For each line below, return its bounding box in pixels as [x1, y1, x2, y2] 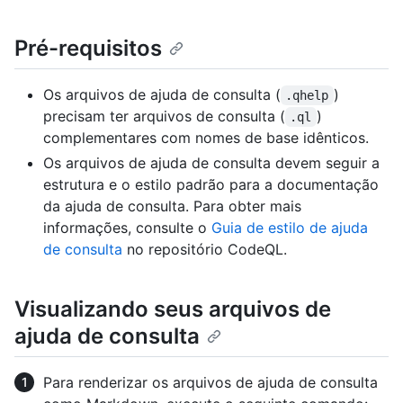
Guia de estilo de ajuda [211, 219, 368, 237]
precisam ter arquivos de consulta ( [43, 107, 285, 126]
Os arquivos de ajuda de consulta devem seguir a [43, 154, 380, 173]
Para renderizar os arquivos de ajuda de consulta [43, 373, 378, 392]
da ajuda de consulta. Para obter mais [43, 197, 301, 216]
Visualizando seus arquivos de [14, 296, 331, 323]
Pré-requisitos [14, 35, 162, 61]
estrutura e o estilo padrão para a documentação [43, 175, 379, 194]
